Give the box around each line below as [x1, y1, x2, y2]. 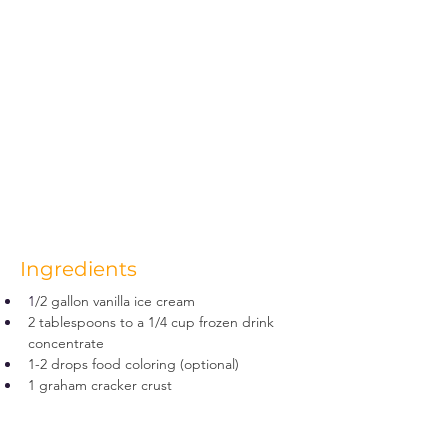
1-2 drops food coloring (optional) [28, 355, 239, 373]
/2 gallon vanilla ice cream [35, 292, 195, 310]
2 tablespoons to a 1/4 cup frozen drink [28, 313, 278, 331]
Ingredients [20, 257, 137, 281]
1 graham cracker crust [28, 376, 172, 394]
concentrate [28, 334, 104, 352]
